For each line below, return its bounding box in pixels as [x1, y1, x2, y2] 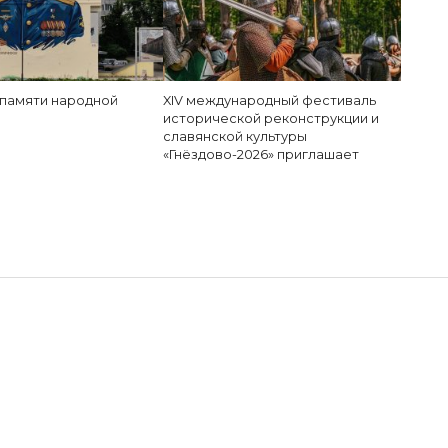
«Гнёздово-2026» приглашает [163, 147, 360, 162]
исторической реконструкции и [163, 111, 380, 126]
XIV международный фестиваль [163, 93, 377, 108]
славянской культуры [163, 129, 308, 144]
